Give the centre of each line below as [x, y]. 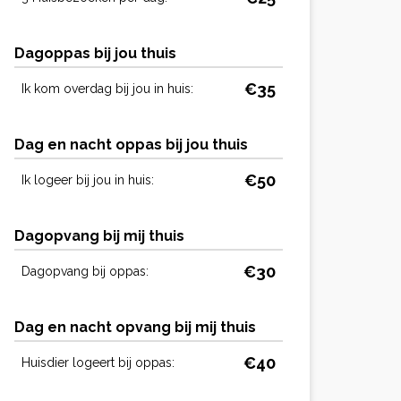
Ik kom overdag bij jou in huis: [107, 89]
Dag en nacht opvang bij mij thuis [135, 327]
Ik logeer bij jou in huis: [88, 180]
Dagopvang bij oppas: [85, 271]
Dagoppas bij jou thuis [95, 53]
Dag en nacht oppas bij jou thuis [131, 145]
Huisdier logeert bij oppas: [98, 363]
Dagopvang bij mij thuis [99, 236]
